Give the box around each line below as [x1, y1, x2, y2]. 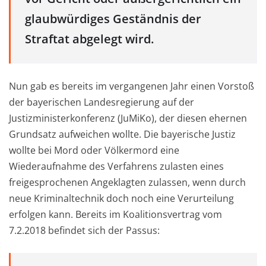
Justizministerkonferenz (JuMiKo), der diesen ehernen [9, 112, 247, 125]
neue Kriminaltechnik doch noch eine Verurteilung [9, 192, 234, 205]
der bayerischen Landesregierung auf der [9, 96, 194, 109]
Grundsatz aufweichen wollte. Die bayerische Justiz [9, 128, 236, 141]
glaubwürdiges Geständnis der [25, 10, 201, 27]
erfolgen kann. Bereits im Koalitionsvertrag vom [9, 208, 222, 221]
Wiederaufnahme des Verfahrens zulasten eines [9, 160, 224, 173]
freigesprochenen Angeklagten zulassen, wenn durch [9, 176, 246, 189]
